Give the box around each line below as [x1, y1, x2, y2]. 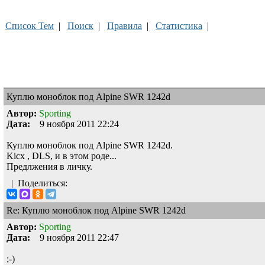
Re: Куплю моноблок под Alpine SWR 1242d [7, 205, 188, 215]
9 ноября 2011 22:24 [30, 118, 119, 129]
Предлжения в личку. [7, 161, 92, 172]
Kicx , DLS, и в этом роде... [7, 150, 117, 161]
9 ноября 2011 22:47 [30, 232, 119, 243]
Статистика [156, 20, 202, 31]
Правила [107, 20, 142, 31]
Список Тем [5, 20, 54, 31]
